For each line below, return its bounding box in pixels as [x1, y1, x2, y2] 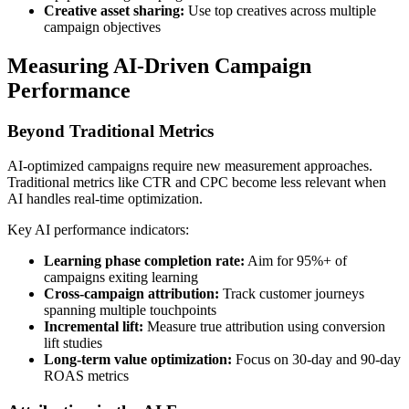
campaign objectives [44, 18, 161, 35]
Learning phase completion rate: [44, 253, 245, 269]
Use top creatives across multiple [184, 2, 376, 18]
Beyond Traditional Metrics [7, 121, 214, 141]
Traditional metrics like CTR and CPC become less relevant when [7, 174, 386, 191]
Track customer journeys [219, 286, 364, 302]
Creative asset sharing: [44, 2, 184, 18]
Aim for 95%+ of [245, 253, 347, 269]
